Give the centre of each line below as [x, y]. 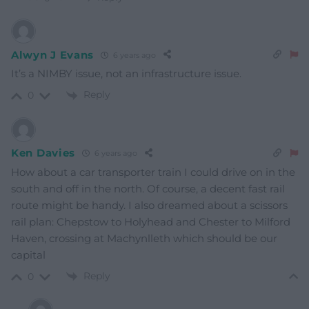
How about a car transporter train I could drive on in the [153, 172]
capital [28, 255]
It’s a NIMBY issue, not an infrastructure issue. [126, 74]
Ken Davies [43, 153]
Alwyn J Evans [53, 54]
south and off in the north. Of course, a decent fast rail [148, 188]
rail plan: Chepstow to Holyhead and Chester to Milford [151, 221]
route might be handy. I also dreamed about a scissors [149, 205]
